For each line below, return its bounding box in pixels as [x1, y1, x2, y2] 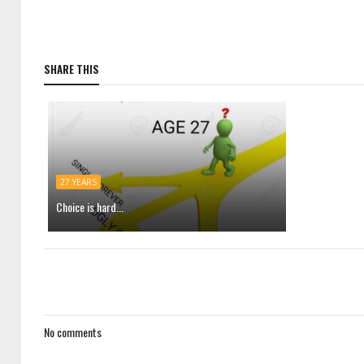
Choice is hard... [56, 198, 123, 215]
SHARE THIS [44, 61, 99, 77]
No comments [44, 323, 102, 340]
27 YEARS [60, 176, 97, 188]
